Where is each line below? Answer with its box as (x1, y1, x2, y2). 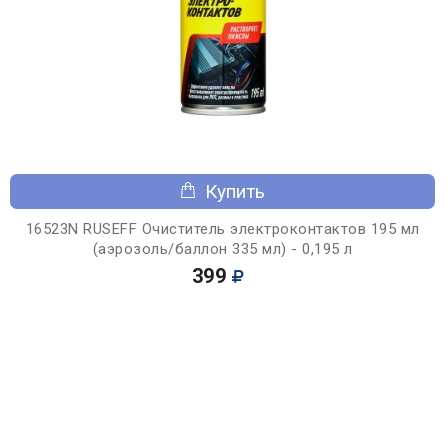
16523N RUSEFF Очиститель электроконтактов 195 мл (25, 219, 420, 238)
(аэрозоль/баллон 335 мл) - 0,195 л (92, 239, 353, 258)
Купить (205, 179, 265, 203)
